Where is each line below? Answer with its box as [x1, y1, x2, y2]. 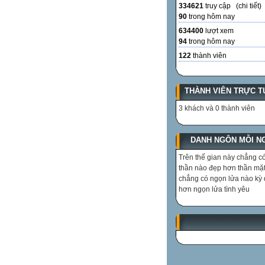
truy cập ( [203, 1, 238, 10]
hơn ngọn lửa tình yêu [179, 185, 250, 193]
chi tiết [238, 1, 259, 10]
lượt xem [203, 26, 234, 35]
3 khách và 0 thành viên [179, 104, 255, 112]
